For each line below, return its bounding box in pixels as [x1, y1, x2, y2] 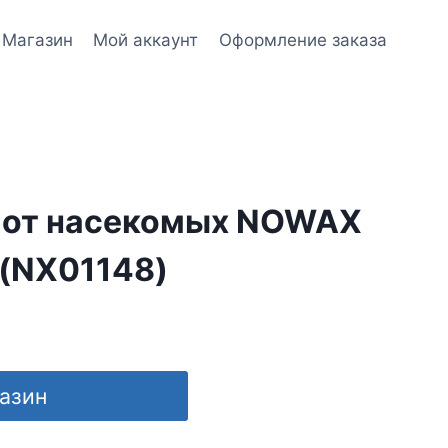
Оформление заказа [218, 29, 387, 50]
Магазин [2, 29, 74, 50]
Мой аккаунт [93, 29, 199, 50]
